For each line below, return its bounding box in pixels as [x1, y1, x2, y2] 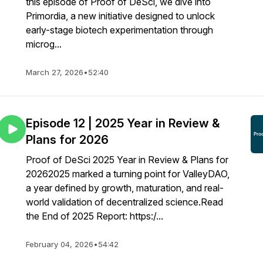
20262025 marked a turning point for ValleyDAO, [26, 168, 230, 180]
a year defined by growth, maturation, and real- [26, 182, 224, 194]
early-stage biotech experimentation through [26, 24, 213, 36]
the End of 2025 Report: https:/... [26, 210, 163, 222]
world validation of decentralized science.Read [26, 196, 223, 208]
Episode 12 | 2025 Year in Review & [26, 116, 220, 130]
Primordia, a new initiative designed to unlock [26, 10, 215, 22]
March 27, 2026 [26, 68, 83, 77]
